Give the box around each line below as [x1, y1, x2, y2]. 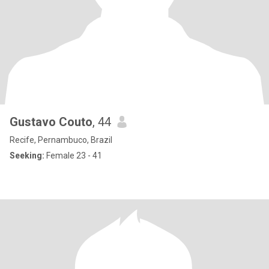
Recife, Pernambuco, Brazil [10, 135, 112, 145]
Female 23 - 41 [44, 151, 102, 160]
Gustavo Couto [10, 115, 92, 129]
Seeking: [10, 151, 44, 160]
